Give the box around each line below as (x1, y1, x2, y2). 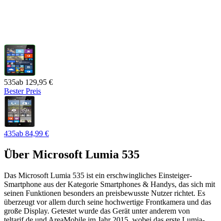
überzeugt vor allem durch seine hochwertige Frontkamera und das (4, 198, 211, 207)
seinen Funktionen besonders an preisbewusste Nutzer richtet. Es (4, 189, 205, 198)
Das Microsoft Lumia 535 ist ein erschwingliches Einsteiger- (4, 171, 192, 180)
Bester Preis (4, 87, 41, 96)
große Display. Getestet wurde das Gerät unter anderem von (4, 207, 190, 216)
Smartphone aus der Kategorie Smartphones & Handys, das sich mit (4, 180, 215, 189)
